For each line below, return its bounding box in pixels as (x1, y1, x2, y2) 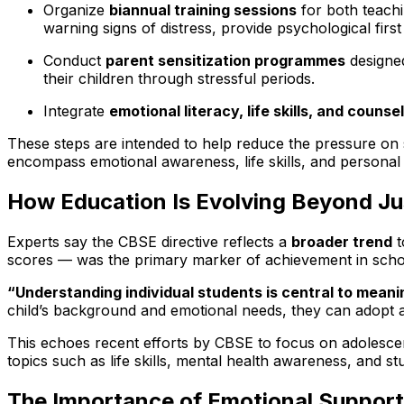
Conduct (43, 51, 106, 70)
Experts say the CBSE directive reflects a (7, 233, 291, 252)
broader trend (291, 233, 392, 252)
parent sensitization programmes (106, 51, 345, 70)
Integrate (43, 102, 109, 121)
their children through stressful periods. (43, 69, 315, 88)
